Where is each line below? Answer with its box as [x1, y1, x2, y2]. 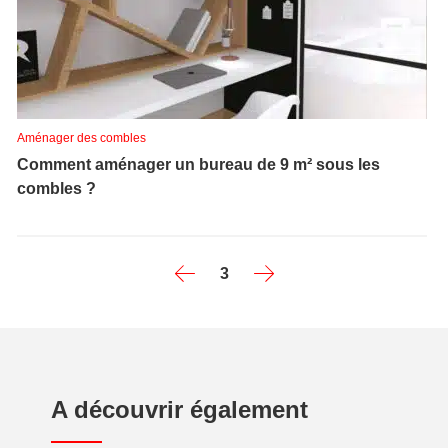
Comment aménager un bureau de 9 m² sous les [17, 156, 380, 173]
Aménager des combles [17, 131, 146, 145]
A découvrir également [51, 396, 308, 423]
